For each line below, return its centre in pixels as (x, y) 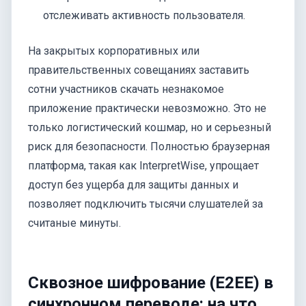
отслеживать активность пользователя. (144, 15)
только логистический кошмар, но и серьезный (150, 127)
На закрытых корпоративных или (114, 51)
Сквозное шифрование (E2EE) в (151, 282)
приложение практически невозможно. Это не (147, 108)
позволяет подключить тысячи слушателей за (145, 204)
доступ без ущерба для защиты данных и (133, 184)
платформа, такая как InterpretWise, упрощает (143, 165)
